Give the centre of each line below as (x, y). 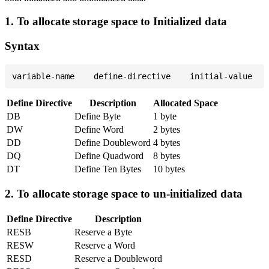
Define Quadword (109, 156)
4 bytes (167, 142)
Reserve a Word (105, 246)
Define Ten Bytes (108, 169)
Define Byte (98, 116)
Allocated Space (186, 103)
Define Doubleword (113, 142)
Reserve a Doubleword (118, 259)
